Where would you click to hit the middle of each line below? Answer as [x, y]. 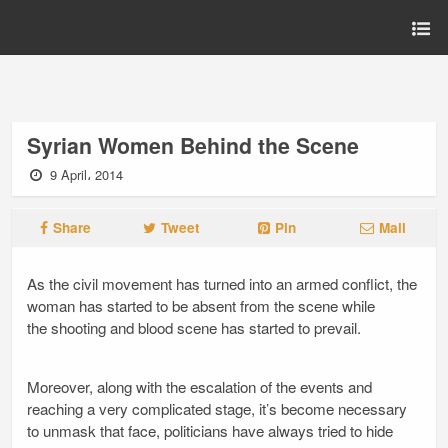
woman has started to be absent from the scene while [201, 305]
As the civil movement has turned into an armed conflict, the [222, 283]
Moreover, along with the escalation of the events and [199, 387]
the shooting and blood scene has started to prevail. [194, 327]
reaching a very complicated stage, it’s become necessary [217, 409]
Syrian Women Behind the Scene [193, 145]
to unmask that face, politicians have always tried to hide [210, 431]
